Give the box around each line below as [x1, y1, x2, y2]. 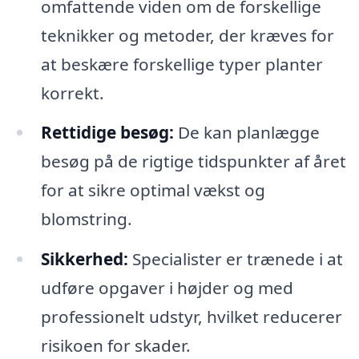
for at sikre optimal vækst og [40, 179, 265, 202]
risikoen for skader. [40, 334, 191, 357]
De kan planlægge [173, 121, 320, 144]
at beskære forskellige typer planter [40, 52, 323, 75]
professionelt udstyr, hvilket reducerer [40, 305, 342, 329]
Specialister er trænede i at [127, 248, 343, 271]
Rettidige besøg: [40, 121, 174, 144]
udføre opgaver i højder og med [40, 276, 293, 300]
